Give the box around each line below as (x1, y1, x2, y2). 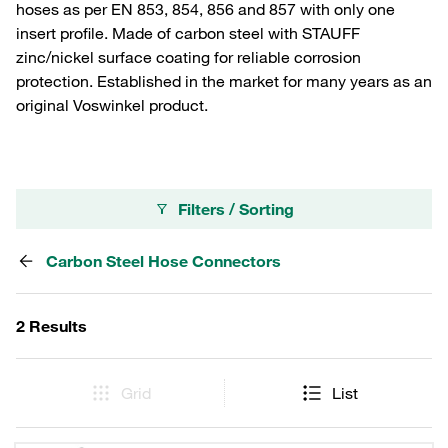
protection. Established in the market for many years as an (16, 71, 432, 91)
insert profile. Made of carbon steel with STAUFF (16, 23, 360, 43)
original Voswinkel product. (16, 95, 208, 115)
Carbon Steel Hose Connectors (46, 251, 281, 271)
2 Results (16, 316, 87, 336)
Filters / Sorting (178, 199, 294, 219)
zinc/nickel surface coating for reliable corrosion (16, 47, 361, 67)
